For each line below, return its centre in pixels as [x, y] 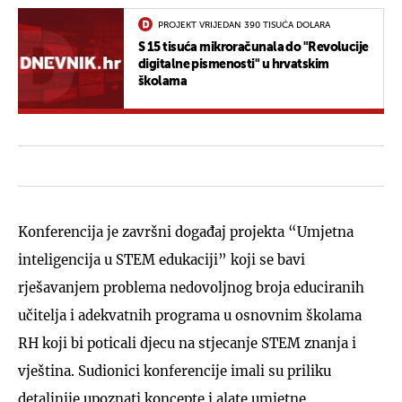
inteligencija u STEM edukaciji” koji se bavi [162, 259]
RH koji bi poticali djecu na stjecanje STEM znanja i [187, 343]
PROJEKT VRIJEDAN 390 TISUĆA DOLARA [244, 25]
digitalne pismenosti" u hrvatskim [234, 64]
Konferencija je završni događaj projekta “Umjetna [186, 232]
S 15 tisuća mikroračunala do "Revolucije [253, 47]
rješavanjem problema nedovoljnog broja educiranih [191, 287]
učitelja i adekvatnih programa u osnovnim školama [190, 315]
